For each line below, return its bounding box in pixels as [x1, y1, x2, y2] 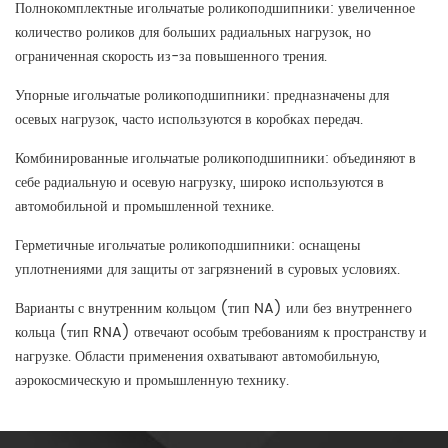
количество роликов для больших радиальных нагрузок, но [15, 21, 371, 45]
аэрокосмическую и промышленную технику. [15, 369, 289, 393]
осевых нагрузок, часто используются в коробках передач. [15, 108, 363, 132]
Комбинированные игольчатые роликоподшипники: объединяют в [15, 147, 416, 171]
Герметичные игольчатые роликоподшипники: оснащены [15, 234, 360, 258]
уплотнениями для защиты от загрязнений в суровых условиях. [15, 258, 400, 282]
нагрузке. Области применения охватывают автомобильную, [15, 345, 380, 369]
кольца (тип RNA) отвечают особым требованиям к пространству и [15, 321, 427, 345]
